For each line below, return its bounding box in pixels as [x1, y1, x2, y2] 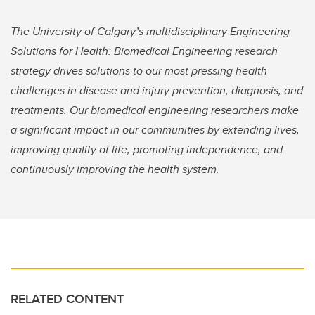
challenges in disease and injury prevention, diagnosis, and [11, 82, 303, 99]
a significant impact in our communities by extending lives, [11, 122, 300, 139]
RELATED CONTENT [11, 290, 124, 309]
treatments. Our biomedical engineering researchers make [11, 102, 299, 119]
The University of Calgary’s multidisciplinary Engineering [11, 23, 290, 40]
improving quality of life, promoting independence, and [11, 141, 283, 158]
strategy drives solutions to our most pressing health [11, 63, 267, 79]
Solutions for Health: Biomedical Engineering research [11, 43, 278, 60]
